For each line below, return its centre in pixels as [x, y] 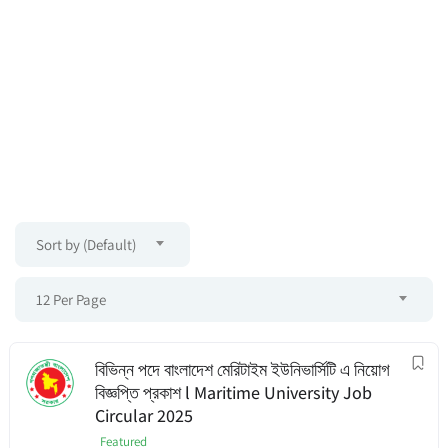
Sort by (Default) [86, 244]
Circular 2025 [144, 415]
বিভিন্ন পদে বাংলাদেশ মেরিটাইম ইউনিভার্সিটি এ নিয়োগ [242, 369]
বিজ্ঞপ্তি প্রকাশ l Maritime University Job [233, 392]
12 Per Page [71, 299]
